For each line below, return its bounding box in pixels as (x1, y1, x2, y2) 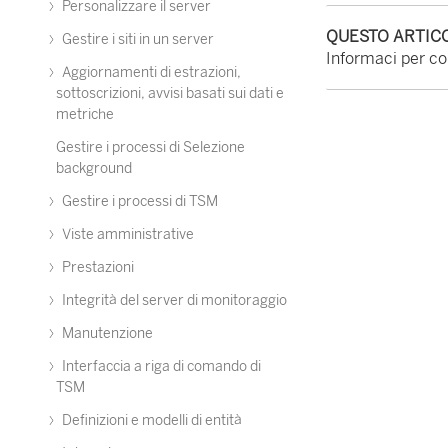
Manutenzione (59, 325, 153, 342)
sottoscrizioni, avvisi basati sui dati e (56, 85, 284, 102)
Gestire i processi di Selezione (56, 139, 245, 156)
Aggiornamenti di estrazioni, (59, 64, 241, 81)
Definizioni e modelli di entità (59, 412, 242, 429)
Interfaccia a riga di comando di (59, 358, 261, 375)
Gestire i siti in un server (59, 31, 214, 48)
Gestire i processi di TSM (59, 193, 218, 210)
